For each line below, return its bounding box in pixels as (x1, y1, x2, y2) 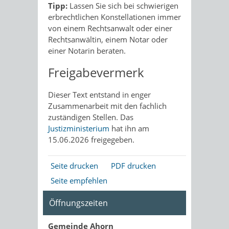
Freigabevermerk (48, 64, 144, 81)
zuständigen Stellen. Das (48, 112, 133, 122)
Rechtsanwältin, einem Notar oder (48, 34, 168, 44)
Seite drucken (51, 161, 98, 171)
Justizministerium (48, 123, 109, 133)
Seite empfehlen (51, 175, 107, 186)
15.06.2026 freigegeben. (48, 134, 134, 145)
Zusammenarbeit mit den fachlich (48, 101, 167, 111)
